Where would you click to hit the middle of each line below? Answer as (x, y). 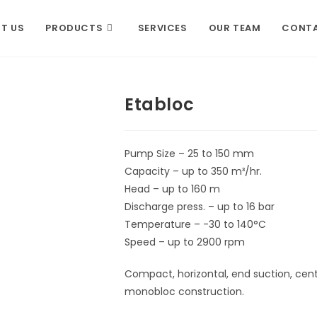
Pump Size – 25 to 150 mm (189, 154)
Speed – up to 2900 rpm (185, 242)
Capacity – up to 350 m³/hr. (193, 171)
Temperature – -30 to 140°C (195, 224)
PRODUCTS (74, 28)
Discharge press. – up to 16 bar (200, 207)
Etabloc (160, 104)
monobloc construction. (184, 292)
